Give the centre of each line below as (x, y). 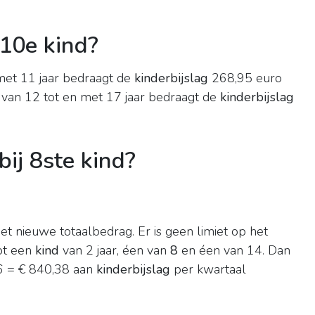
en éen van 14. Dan (234, 251)
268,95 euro (245, 78)
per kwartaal (208, 270)
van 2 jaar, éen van (115, 251)
